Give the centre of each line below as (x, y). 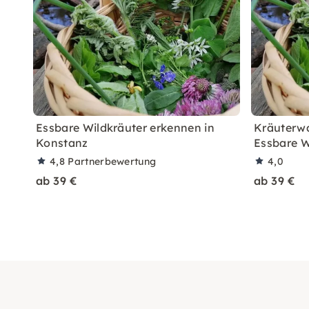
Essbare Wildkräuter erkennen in (125, 128)
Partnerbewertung (112, 161)
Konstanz (62, 143)
